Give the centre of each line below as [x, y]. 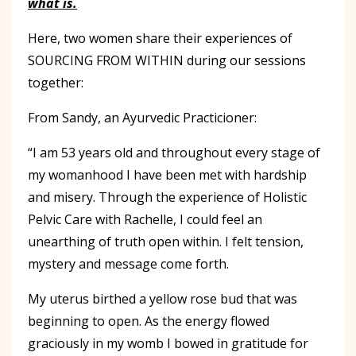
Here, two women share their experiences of [160, 38]
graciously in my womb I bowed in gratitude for [168, 343]
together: [56, 82]
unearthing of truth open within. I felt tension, [166, 241]
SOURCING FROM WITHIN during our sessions [167, 60]
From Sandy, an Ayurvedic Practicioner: [142, 117]
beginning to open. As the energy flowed [149, 321]
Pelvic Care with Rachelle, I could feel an [145, 219]
